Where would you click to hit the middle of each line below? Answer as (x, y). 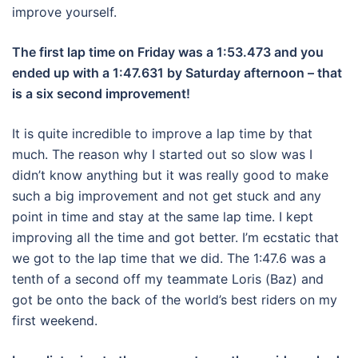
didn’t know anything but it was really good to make (170, 175)
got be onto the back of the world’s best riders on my (175, 300)
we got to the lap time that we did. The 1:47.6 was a (169, 259)
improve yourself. (64, 12)
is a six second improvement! (101, 94)
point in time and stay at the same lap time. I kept (163, 217)
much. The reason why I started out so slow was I (162, 155)
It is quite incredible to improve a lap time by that (162, 134)
